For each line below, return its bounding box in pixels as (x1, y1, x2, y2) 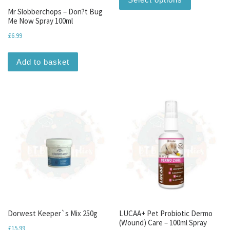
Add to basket (16, 57, 69, 66)
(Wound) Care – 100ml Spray (119, 218, 207, 228)
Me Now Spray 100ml (8, 16, 73, 26)
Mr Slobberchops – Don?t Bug (8, 7, 103, 17)
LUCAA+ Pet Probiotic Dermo (119, 208, 213, 219)
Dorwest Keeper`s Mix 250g (8, 208, 98, 219)
